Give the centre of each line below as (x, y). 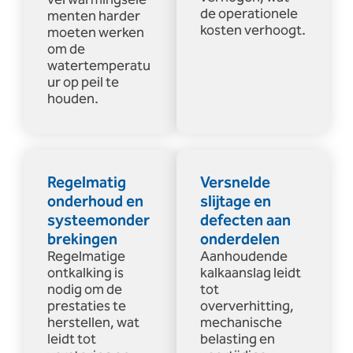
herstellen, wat (93, 323)
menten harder (94, 16)
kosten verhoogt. (253, 30)
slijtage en (236, 201)
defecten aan (245, 220)
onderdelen (240, 239)
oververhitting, (247, 306)
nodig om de (85, 290)
